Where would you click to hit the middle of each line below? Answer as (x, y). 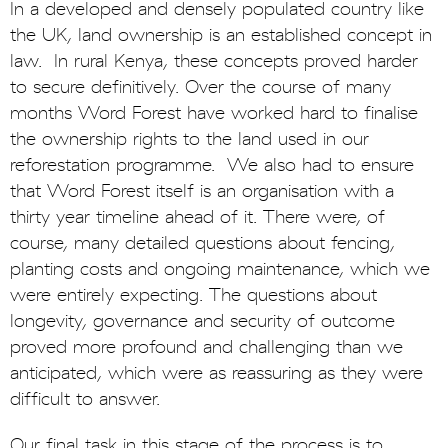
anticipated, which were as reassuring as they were (216, 374)
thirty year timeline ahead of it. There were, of (197, 218)
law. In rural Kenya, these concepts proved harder (214, 62)
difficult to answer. (85, 400)
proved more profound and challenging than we (206, 348)
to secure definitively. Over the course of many (200, 88)
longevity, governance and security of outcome (202, 322)
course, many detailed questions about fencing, (202, 244)
